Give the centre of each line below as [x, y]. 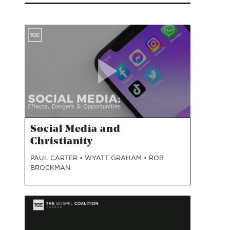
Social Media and [75, 130]
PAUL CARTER [55, 158]
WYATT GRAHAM [114, 158]
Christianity [62, 142]
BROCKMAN [51, 168]
